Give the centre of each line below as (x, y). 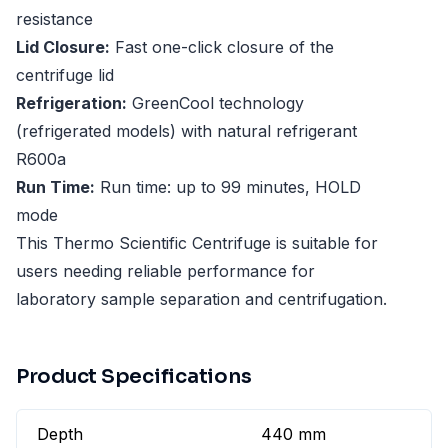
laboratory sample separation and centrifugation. (201, 299)
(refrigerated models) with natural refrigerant (186, 131)
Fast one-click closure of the (222, 47)
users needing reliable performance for (165, 271)
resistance (54, 19)
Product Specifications (134, 377)
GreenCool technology (215, 103)
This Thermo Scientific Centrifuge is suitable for (197, 243)
